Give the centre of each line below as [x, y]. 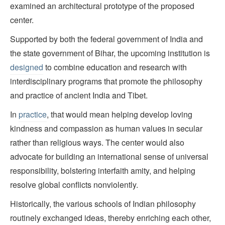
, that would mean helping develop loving [120, 115]
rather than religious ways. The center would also [97, 143]
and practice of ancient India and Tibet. [79, 95]
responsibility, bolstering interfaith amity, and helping [103, 171]
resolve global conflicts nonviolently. [74, 185]
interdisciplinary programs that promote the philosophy [106, 81]
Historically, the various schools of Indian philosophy [103, 204]
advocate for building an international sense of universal [109, 157]
